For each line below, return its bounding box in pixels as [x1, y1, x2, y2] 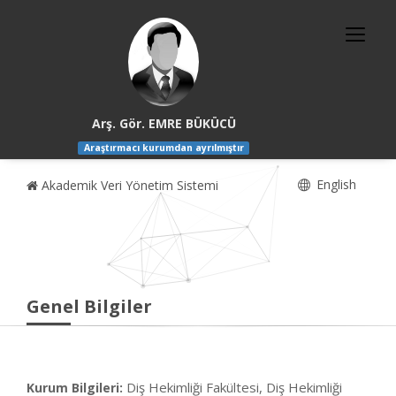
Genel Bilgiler [27, 294, 152, 319]
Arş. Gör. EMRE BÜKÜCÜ [91, 115, 236, 132]
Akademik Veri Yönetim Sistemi [38, 177, 218, 194]
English [313, 176, 356, 194]
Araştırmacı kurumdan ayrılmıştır [83, 141, 244, 155]
